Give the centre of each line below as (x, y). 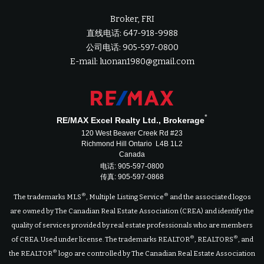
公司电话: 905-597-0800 (132, 47)
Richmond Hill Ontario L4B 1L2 (132, 143)
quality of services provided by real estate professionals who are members (132, 225)
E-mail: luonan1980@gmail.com (132, 61)
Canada (132, 154)
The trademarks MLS (47, 197)
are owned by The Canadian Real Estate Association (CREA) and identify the (132, 211)
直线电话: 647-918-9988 (132, 33)
